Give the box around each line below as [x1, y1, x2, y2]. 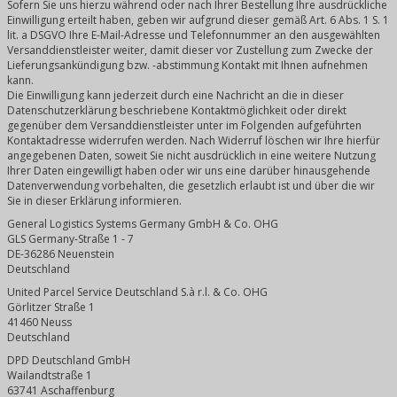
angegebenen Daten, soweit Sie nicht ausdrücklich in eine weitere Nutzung [7, 148, 376, 163]
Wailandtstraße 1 [7, 368, 92, 383]
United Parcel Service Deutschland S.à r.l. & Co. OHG [7, 284, 268, 300]
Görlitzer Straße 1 [7, 300, 95, 315]
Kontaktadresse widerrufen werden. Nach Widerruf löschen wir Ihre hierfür [7, 133, 380, 148]
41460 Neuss [7, 315, 72, 330]
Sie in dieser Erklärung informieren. [7, 193, 182, 208]
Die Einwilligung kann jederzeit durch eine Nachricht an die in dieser [7, 88, 344, 103]
